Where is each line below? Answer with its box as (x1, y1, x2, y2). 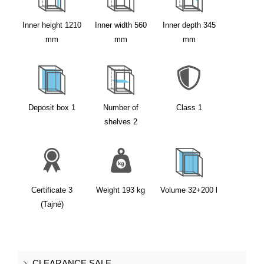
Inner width (94, 21, 132, 29)
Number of (103, 103, 138, 112)
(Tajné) (40, 200, 64, 209)
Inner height (22, 21, 63, 29)
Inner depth (162, 21, 201, 29)
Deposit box (28, 103, 70, 112)
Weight (96, 186, 120, 194)
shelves (104, 117, 131, 126)
